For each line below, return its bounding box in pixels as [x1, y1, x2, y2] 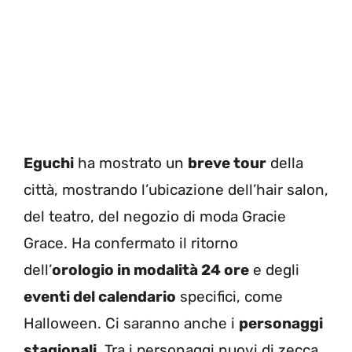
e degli [249, 261, 299, 279]
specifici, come [176, 288, 283, 306]
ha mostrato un [74, 154, 188, 172]
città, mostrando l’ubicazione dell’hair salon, [24, 181, 328, 199]
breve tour [188, 154, 266, 172]
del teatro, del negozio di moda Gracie [24, 207, 286, 225]
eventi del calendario [24, 288, 176, 306]
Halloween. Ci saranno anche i [24, 314, 239, 332]
